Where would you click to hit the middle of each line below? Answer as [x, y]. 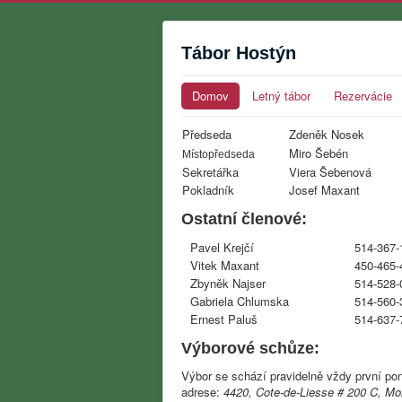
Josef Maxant [324, 190]
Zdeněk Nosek [327, 134]
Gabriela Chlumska [240, 301]
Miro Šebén [319, 153]
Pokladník [208, 190]
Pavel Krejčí [222, 247]
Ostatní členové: [244, 219]
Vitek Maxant [225, 265]
